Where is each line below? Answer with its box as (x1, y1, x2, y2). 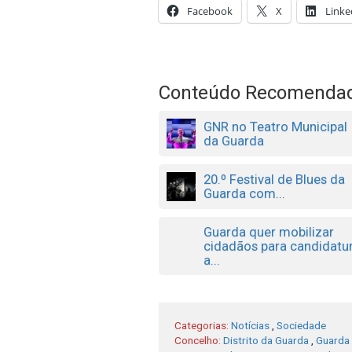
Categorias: (174, 318, 231, 332)
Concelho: (174, 333, 223, 346)
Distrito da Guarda (223, 333, 309, 346)
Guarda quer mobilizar (203, 223, 335, 240)
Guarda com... (203, 185, 286, 202)
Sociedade (277, 318, 326, 332)
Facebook (187, 3, 233, 18)
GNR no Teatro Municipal (203, 119, 348, 135)
